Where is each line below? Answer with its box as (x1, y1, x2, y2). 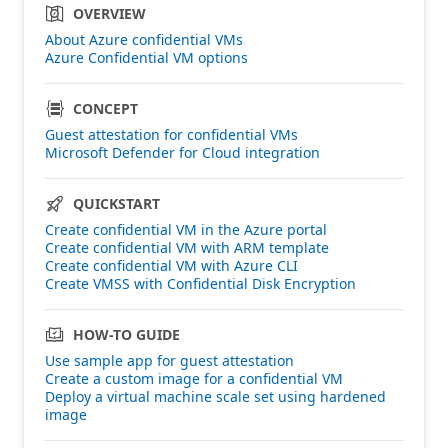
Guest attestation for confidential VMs (45, 124, 298, 144)
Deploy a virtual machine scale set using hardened (45, 386, 386, 406)
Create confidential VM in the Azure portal (45, 219, 327, 239)
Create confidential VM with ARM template (45, 237, 329, 257)
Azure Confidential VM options (45, 47, 248, 67)
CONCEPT (73, 98, 138, 118)
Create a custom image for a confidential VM (45, 368, 343, 388)
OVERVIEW (73, 3, 146, 23)
